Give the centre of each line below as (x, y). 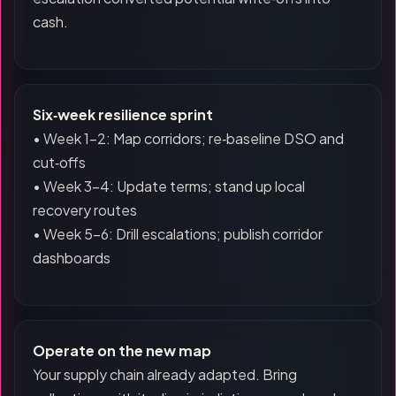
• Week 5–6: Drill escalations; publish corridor (178, 234)
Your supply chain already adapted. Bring (165, 374)
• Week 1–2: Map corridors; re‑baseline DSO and (188, 138)
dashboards (72, 258)
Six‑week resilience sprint (123, 114)
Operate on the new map (122, 350)
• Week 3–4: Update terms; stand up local (169, 186)
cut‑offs (59, 162)
